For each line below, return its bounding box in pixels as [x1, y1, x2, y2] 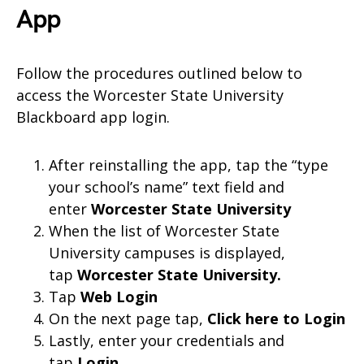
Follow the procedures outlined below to [16, 63, 302, 83]
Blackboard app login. [16, 106, 170, 127]
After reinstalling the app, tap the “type [49, 154, 328, 175]
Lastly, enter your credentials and [49, 330, 284, 350]
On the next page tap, [49, 308, 207, 328]
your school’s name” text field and [49, 176, 284, 197]
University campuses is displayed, [49, 242, 285, 262]
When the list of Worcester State [49, 220, 279, 240]
